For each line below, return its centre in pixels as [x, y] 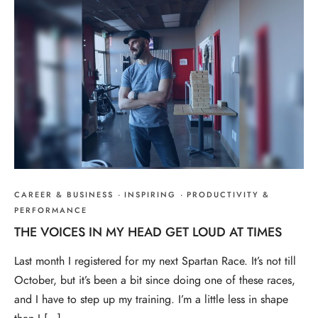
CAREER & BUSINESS [64, 195]
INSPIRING [150, 195]
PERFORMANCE [51, 211]
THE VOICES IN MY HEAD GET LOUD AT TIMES [148, 232]
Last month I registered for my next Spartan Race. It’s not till [155, 262]
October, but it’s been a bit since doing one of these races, [155, 281]
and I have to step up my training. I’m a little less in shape [151, 300]
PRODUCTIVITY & [228, 195]
